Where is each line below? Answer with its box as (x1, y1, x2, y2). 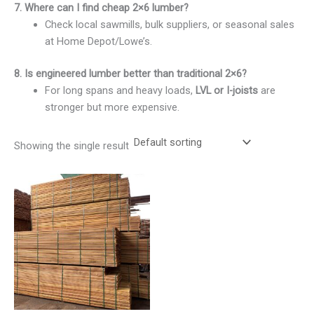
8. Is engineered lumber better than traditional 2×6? (14, 67, 247, 80)
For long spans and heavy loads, (44, 83, 196, 97)
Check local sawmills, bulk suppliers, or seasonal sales (44, 18, 294, 31)
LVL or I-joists (195, 83, 258, 97)
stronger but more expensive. (44, 100, 179, 114)
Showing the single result (14, 139, 129, 152)
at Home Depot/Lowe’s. (44, 34, 152, 48)
